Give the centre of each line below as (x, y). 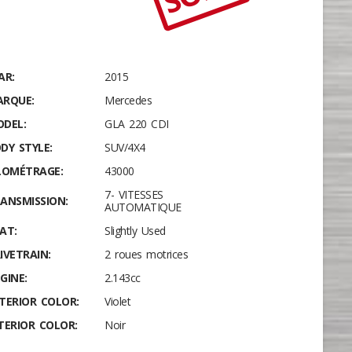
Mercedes (128, 100)
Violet (118, 301)
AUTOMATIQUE (143, 207)
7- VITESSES (134, 194)
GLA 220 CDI (137, 124)
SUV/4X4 (125, 147)
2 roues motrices (147, 254)
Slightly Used (135, 231)
